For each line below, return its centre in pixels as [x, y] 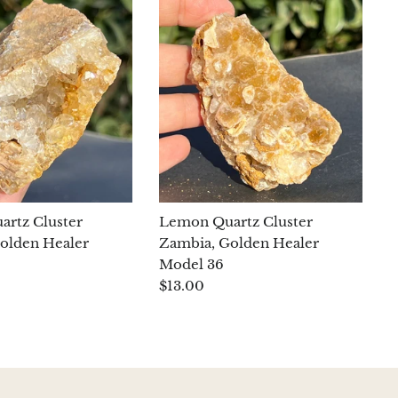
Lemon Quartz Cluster [236, 222]
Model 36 [192, 265]
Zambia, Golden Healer [239, 243]
